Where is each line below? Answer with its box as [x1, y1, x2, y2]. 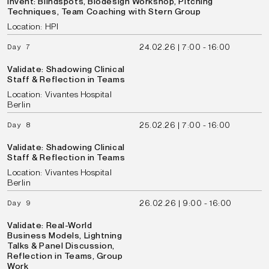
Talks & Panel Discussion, [7, 241, 115, 250]
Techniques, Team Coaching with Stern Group [7, 7, 201, 16]
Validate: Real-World [7, 220, 92, 230]
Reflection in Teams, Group [7, 251, 123, 261]
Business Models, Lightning [7, 231, 122, 240]
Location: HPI [7, 22, 59, 31]
